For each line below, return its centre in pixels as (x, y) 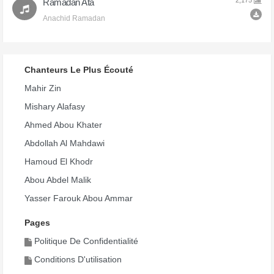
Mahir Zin (43, 88)
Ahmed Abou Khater (63, 125)
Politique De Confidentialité (86, 241)
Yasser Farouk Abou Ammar (79, 198)
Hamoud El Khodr (59, 162)
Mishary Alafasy (55, 107)
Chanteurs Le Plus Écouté (79, 70)
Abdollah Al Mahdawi (65, 143)
